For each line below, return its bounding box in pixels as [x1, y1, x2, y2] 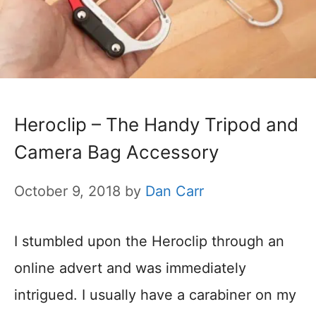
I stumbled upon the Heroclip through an [14, 233, 284, 250]
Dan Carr [145, 183, 204, 200]
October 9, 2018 [14, 183, 121, 200]
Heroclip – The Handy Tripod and [14, 114, 298, 136]
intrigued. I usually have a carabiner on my [14, 286, 296, 304]
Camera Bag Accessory [14, 141, 219, 164]
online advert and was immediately [14, 260, 246, 277]
